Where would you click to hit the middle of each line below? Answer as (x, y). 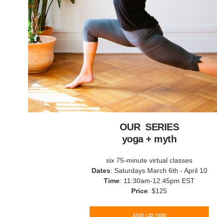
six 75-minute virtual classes (149, 160)
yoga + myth (149, 139)
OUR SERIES (149, 127)
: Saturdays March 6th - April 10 (159, 170)
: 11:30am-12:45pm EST (157, 181)
